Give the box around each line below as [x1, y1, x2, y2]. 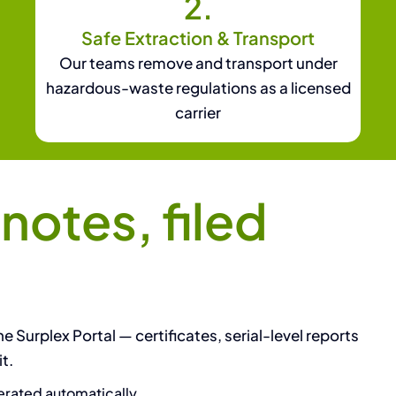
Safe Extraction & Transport [81, 26, 315, 49]
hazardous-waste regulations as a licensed [45, 77, 351, 97]
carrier [175, 102, 221, 122]
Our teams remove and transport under [58, 52, 338, 72]
